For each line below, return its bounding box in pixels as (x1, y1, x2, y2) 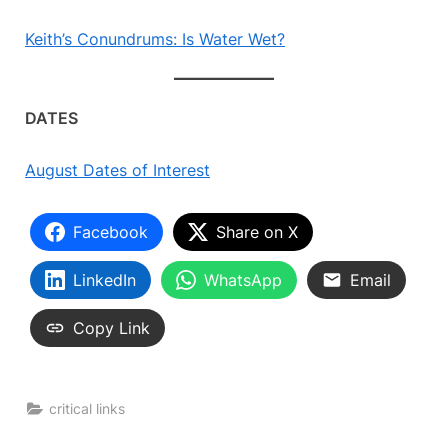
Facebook (73, 222, 148, 243)
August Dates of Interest (25, 160, 210, 181)
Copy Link (73, 318, 150, 339)
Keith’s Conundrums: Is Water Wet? (25, 29, 285, 50)
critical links (49, 400, 126, 417)
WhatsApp (204, 270, 282, 291)
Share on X (216, 222, 298, 243)
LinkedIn (73, 270, 136, 291)
